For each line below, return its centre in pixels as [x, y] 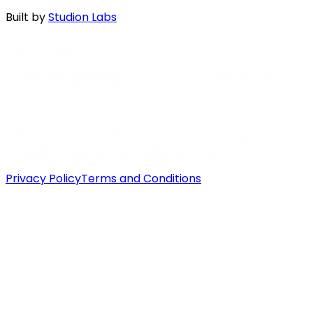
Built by [26, 17]
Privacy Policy [43, 179]
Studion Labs [82, 17]
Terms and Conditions [141, 179]
